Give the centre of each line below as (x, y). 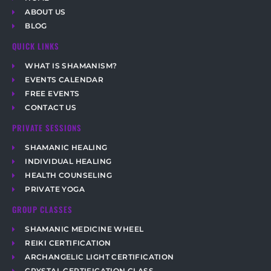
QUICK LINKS (36, 46)
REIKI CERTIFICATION (68, 243)
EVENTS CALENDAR (64, 80)
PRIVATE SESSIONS (47, 127)
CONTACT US (51, 108)
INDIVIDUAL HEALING (68, 162)
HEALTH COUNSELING (69, 175)
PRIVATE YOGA (55, 189)
